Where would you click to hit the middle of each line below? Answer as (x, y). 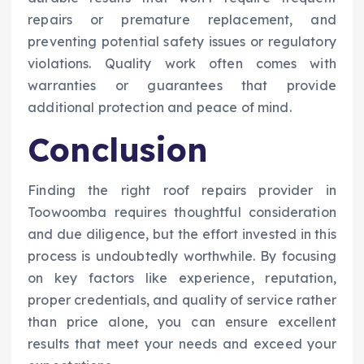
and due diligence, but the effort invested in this (182, 234)
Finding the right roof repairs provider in (182, 191)
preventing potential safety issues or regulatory (182, 41)
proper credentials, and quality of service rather (182, 300)
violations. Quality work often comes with (182, 63)
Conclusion (118, 149)
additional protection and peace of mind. (160, 107)
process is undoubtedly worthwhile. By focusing (182, 256)
